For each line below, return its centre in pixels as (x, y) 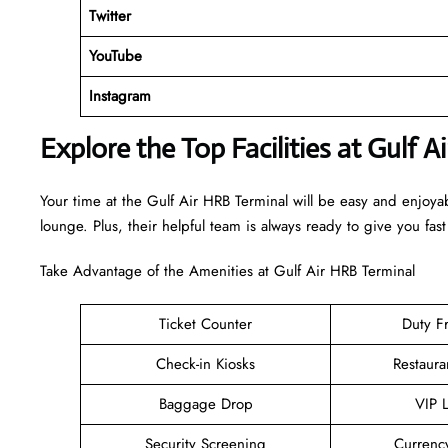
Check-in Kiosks (205, 363)
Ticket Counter (205, 323)
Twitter (109, 15)
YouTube (115, 55)
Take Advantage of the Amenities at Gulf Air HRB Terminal (227, 270)
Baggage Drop (205, 403)
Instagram (119, 95)
